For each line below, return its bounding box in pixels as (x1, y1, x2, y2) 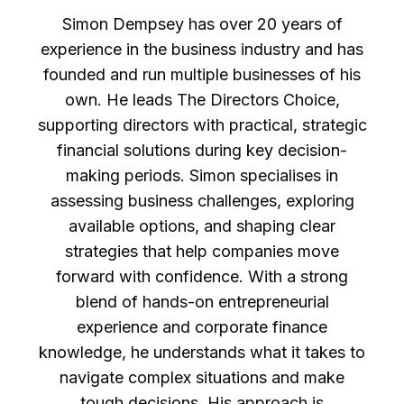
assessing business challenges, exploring (50, 190, 354, 210)
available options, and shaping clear (69, 216, 335, 235)
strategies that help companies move (65, 241, 339, 261)
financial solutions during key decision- (57, 140, 347, 160)
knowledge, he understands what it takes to (39, 342, 365, 362)
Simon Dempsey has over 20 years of (61, 14, 343, 33)
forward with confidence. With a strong (56, 266, 348, 286)
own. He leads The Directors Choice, (64, 89, 340, 109)
